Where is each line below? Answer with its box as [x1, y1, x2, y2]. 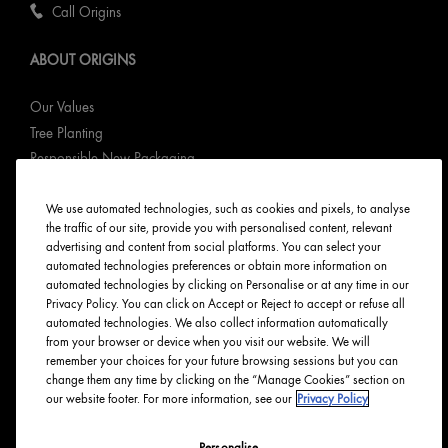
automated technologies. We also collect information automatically [46, 315, 388, 330]
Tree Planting [30, 124, 103, 142]
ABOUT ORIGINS [30, 52, 136, 70]
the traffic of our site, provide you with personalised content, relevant [46, 220, 392, 235]
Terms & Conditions [30, 373, 139, 391]
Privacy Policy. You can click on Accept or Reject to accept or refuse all [46, 296, 405, 311]
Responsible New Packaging [30, 150, 195, 168]
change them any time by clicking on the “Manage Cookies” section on [46, 372, 405, 387]
